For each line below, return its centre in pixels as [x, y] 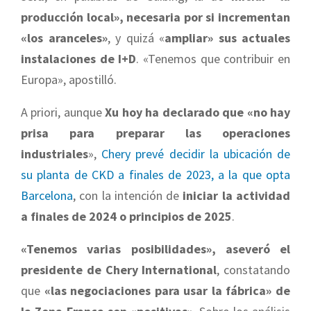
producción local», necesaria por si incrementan [155, 17]
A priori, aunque [63, 112]
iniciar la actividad [237, 196]
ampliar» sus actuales [227, 38]
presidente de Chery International [119, 270]
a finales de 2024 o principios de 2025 [126, 217]
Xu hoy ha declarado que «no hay [198, 112]
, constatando [253, 270]
